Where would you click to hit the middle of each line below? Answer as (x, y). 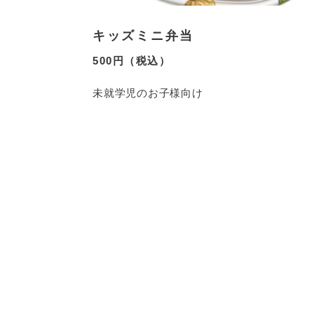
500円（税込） (131, 60)
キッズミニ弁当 (143, 35)
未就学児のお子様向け (148, 93)
